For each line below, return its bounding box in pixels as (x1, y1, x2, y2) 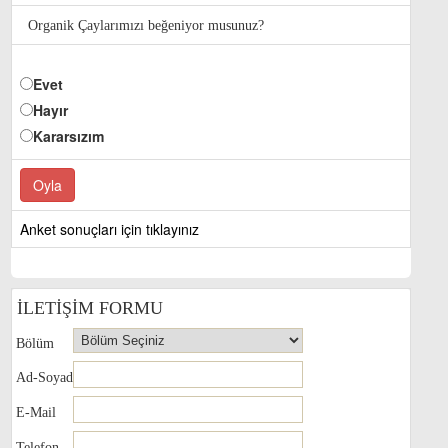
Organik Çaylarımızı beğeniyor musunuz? (28, 18, 264, 33)
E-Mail (12, 405, 56, 420)
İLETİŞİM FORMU (12, 298, 163, 318)
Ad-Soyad (12, 370, 73, 385)
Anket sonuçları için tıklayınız (20, 219, 199, 239)
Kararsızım (33, 126, 104, 146)
